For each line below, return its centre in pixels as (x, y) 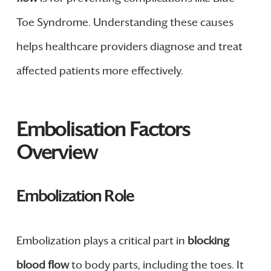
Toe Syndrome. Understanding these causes (125, 22)
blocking (208, 241)
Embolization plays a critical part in (102, 241)
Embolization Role (75, 196)
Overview (57, 152)
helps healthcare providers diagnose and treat (129, 46)
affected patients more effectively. (100, 70)
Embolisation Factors (103, 129)
